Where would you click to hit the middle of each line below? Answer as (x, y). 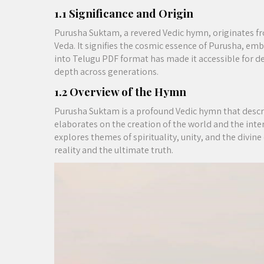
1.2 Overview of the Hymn (120, 91)
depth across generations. (106, 71)
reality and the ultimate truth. (114, 150)
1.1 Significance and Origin (124, 13)
